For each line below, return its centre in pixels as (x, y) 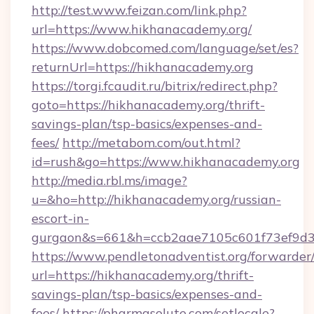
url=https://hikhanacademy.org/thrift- (143, 275)
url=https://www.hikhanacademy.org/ (142, 29)
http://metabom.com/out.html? (151, 143)
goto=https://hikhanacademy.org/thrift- (148, 105)
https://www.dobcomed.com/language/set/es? (165, 48)
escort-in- (60, 218)
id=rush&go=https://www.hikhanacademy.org (166, 162)
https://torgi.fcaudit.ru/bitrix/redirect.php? (155, 86)
